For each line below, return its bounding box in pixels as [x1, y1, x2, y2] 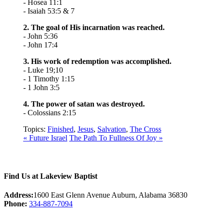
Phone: [4, 200, 27, 208]
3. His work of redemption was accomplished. [23, 57, 171, 65]
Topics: [23, 124, 46, 133]
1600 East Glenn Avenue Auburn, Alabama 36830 [33, 191, 187, 199]
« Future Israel [23, 133, 67, 142]
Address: [4, 191, 33, 199]
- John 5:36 [23, 31, 58, 40]
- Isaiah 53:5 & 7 [23, 6, 75, 15]
